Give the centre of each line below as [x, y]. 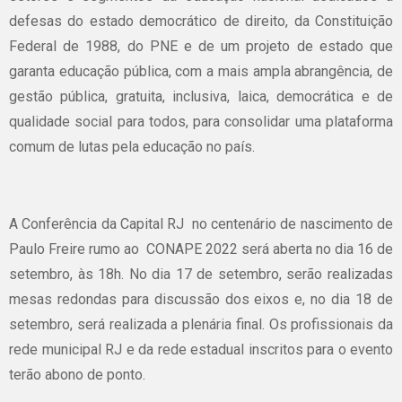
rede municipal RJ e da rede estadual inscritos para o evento [201, 350]
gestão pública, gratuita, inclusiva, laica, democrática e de [201, 96]
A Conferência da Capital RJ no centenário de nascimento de [201, 224]
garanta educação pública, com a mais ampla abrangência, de [201, 71]
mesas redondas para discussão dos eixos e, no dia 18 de [201, 299]
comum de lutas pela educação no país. [132, 147]
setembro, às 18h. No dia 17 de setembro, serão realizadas [201, 274]
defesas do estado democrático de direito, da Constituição [201, 21]
